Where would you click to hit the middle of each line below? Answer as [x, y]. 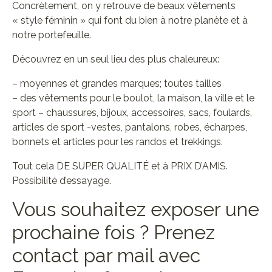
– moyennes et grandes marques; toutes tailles [117, 83]
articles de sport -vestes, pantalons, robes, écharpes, [130, 127]
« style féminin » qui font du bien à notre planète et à [130, 20]
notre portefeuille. [52, 35]
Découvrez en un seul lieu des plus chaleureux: [116, 59]
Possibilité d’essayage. [62, 181]
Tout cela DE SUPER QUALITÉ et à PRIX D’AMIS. [120, 166]
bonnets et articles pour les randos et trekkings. [117, 142]
